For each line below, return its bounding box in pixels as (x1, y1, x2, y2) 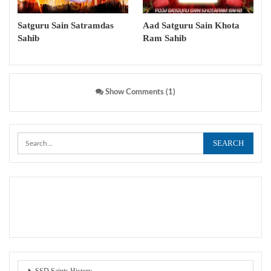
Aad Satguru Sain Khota (143, 21, 240, 31)
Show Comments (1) (103, 88, 175, 97)
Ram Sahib (143, 33, 186, 44)
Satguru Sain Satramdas (18, 21, 114, 31)
